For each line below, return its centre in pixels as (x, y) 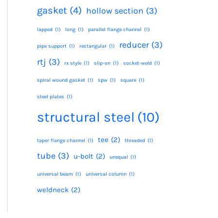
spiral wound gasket (61, 80)
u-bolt (83, 156)
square (128, 80)
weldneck (53, 190)
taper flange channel (61, 140)
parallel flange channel (115, 29)
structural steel (86, 117)
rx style (73, 63)
